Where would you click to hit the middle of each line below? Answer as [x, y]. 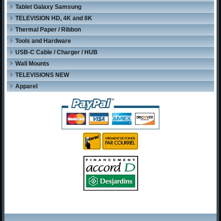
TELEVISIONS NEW [42, 75]
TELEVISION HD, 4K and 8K [54, 18]
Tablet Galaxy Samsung [49, 7]
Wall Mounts [33, 64]
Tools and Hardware [43, 41]
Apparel [27, 87]
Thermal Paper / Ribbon [48, 30]
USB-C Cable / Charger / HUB [57, 53]
